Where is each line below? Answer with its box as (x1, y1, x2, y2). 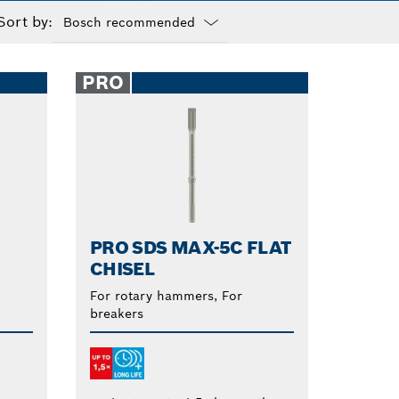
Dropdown (53, 43, 118, 60)
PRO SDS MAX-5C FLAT (89, 235, 291, 259)
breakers (89, 305, 143, 322)
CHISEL (89, 256, 155, 281)
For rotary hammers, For (89, 287, 242, 304)
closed (53, 61, 93, 77)
